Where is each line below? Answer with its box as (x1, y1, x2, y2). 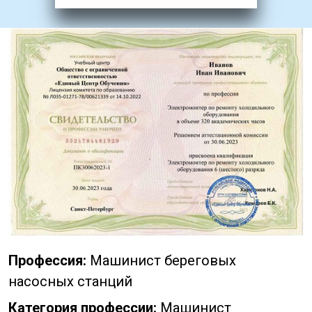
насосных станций (8, 273, 132, 290)
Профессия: (8, 252, 86, 270)
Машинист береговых (86, 252, 236, 270)
